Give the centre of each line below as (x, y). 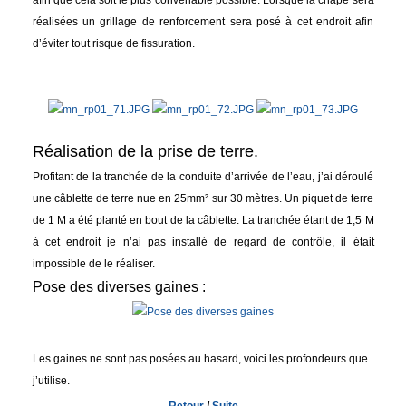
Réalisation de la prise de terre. (145, 152)
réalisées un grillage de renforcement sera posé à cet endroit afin (203, 22)
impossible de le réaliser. (93, 264)
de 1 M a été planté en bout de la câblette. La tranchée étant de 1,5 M (203, 221)
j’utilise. (51, 380)
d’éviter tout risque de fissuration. (113, 44)
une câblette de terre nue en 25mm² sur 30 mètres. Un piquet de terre (203, 199)
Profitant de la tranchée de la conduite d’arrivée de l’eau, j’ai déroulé (203, 177)
